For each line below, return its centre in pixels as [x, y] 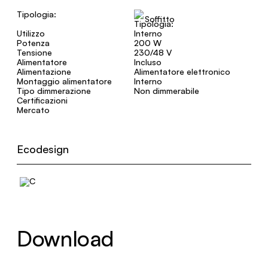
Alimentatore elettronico [182, 71]
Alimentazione [44, 71]
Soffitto [160, 19]
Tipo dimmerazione [54, 91]
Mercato [33, 110]
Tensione [34, 52]
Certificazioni [42, 100]
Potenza [33, 43]
